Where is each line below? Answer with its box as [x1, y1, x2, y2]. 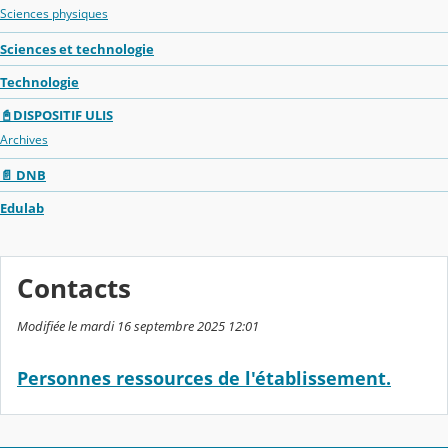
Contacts [17, 270, 131, 306]
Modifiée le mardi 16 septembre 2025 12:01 [17, 316, 259, 335]
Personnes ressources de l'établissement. [17, 366, 391, 391]
